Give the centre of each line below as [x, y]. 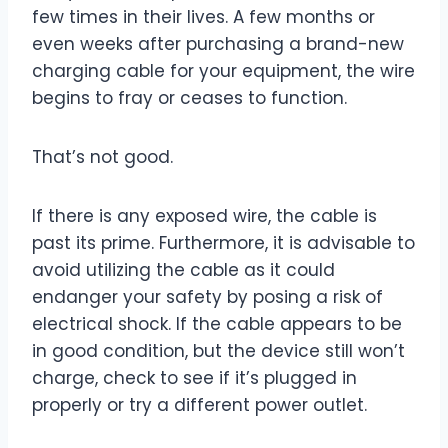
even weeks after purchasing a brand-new [218, 44]
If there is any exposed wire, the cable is [204, 216]
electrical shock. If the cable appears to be [217, 324]
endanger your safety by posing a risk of [207, 297]
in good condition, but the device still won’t [218, 351]
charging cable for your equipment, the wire [223, 71]
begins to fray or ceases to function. [189, 98]
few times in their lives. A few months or [203, 17]
